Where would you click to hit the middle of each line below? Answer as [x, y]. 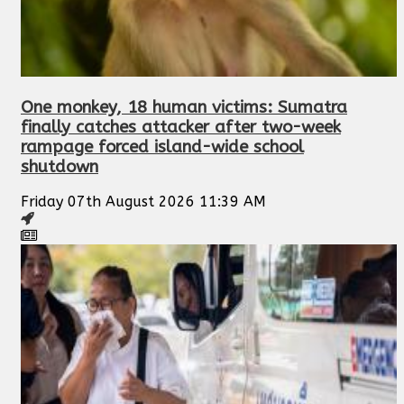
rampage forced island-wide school [162, 147]
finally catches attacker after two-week [181, 127]
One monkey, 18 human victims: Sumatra [184, 107]
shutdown [60, 166]
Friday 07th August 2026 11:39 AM [143, 202]
